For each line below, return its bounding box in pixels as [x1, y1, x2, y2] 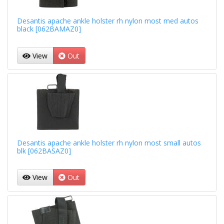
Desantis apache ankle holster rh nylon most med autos [16, 16, 198, 26]
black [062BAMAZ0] [16, 24, 81, 34]
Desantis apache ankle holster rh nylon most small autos [16, 137, 201, 147]
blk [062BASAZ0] [16, 145, 71, 155]
